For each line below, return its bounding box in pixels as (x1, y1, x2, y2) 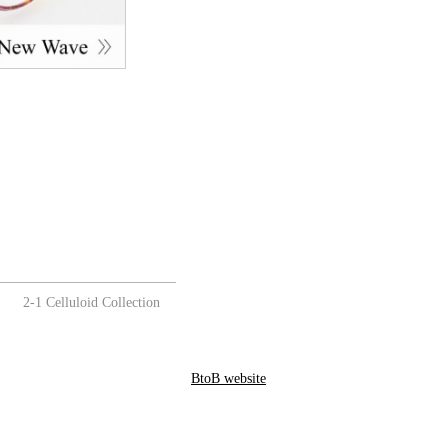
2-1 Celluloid (23, 295, 98, 311)
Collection (98, 295, 160, 311)
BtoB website (191, 371, 266, 387)
